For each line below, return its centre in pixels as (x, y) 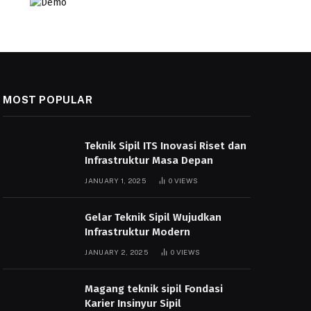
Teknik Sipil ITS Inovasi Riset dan (166, 145)
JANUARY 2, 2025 (116, 252)
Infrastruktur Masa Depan (149, 160)
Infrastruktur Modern (138, 232)
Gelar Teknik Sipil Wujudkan (153, 217)
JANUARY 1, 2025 (115, 180)
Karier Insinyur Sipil (133, 303)
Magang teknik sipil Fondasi (154, 288)
